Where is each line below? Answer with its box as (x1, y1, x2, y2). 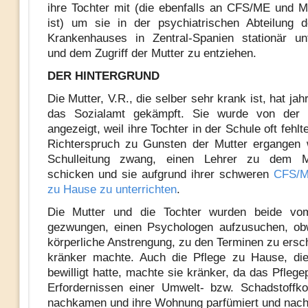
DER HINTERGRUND (47, 69, 159, 82)
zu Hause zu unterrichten (47, 183, 177, 196)
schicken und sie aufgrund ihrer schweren (47, 168, 274, 181)
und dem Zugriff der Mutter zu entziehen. (47, 47, 256, 60)
